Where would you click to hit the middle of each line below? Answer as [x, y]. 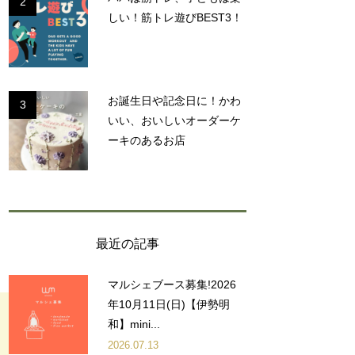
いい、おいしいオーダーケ [174, 121]
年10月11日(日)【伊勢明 [169, 305]
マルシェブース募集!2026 [172, 285]
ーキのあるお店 [147, 141]
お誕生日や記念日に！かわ [174, 101]
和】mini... [134, 324]
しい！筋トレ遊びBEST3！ [175, 18]
